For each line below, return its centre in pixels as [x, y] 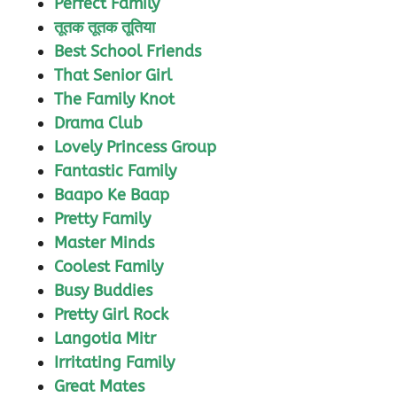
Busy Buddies [103, 291]
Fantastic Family [115, 171]
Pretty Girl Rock [111, 315]
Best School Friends [128, 52]
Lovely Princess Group [135, 148]
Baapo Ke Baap [112, 195]
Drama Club [98, 124]
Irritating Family [114, 363]
